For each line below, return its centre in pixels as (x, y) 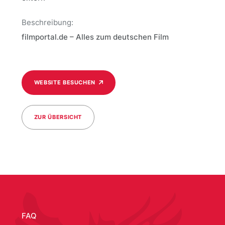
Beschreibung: (47, 22)
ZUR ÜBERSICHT (58, 117)
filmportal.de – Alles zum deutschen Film (95, 37)
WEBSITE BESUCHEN (65, 83)
